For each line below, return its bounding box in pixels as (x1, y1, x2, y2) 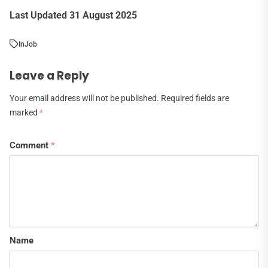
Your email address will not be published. (10, 93, 159, 103)
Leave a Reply (10, 67, 89, 84)
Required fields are (161, 93, 229, 103)
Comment (10, 139, 51, 151)
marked (10, 107, 39, 118)
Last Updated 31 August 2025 (10, 9, 137, 21)
